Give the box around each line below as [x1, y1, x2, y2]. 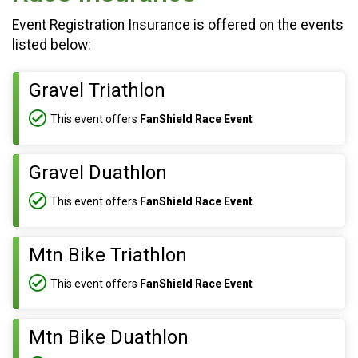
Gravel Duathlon [29, 161, 167, 184]
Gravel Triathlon [29, 79, 165, 101]
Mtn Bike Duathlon [29, 326, 189, 348]
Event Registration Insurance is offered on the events [12, 17, 344, 33]
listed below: [12, 37, 91, 53]
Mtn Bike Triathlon [29, 244, 187, 266]
